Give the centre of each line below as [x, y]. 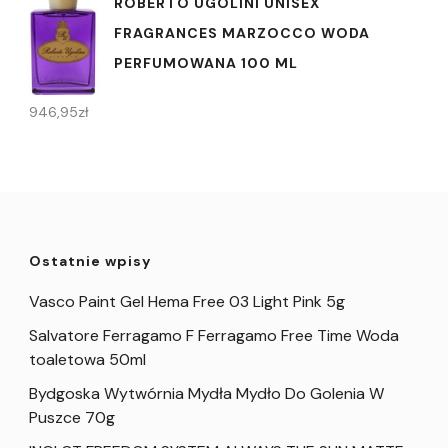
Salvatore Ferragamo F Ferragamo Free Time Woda [214, 336]
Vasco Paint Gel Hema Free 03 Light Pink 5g [187, 302]
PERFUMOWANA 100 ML [206, 63]
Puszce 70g [72, 418]
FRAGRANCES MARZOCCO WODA [242, 33]
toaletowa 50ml [87, 360]
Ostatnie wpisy [90, 261]
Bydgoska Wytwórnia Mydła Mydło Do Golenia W [206, 394]
